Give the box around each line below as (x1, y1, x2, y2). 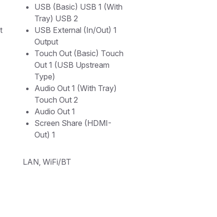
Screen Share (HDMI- (34, 118, 111, 128)
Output (34, 36, 58, 46)
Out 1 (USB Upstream (34, 60, 109, 70)
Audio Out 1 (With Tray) (34, 83, 117, 93)
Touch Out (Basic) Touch (34, 48, 124, 58)
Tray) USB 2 (34, 13, 78, 23)
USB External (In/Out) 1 (34, 25, 117, 35)
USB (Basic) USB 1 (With (34, 1, 123, 12)
